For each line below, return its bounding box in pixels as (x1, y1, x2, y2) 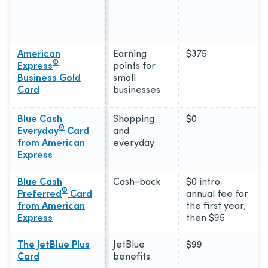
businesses (113, 85, 160, 95)
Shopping (113, 114, 154, 124)
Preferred (17, 189, 62, 199)
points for (113, 61, 156, 71)
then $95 (186, 213, 225, 223)
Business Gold (17, 73, 81, 83)
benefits (113, 252, 150, 262)
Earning (113, 49, 147, 59)
